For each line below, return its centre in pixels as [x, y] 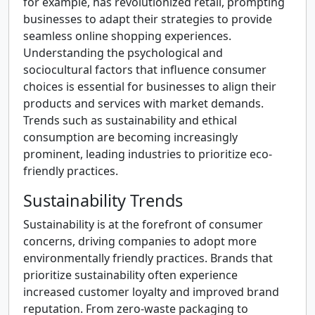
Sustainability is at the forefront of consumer [143, 224]
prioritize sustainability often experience [130, 275]
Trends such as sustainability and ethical [130, 120]
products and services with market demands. [143, 103]
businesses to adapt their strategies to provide [148, 19]
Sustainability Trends [103, 200]
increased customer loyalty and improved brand [151, 292]
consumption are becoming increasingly [130, 137]
